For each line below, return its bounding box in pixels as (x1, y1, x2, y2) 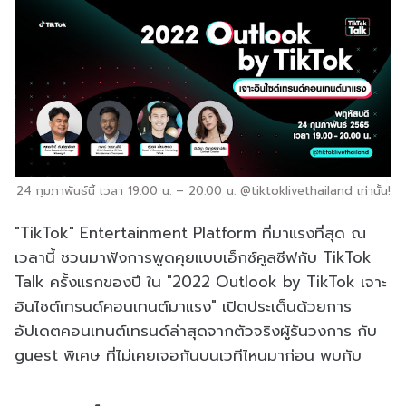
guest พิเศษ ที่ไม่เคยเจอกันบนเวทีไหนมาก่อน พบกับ (14, 343, 362, 368)
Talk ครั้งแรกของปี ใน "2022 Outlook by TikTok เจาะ (14, 270, 387, 295)
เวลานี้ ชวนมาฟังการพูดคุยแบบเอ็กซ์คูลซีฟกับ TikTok (14, 246, 372, 270)
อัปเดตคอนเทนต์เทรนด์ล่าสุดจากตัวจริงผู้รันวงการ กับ (14, 319, 377, 343)
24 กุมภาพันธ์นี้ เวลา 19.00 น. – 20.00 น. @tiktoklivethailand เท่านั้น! (15, 182, 391, 200)
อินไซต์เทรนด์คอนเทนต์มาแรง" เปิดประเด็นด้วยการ (14, 295, 352, 319)
